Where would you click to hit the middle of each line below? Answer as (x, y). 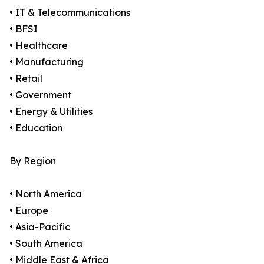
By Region (33, 161)
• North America (46, 194)
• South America (46, 244)
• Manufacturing (47, 62)
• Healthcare (39, 46)
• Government (40, 95)
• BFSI (24, 29)
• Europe (29, 211)
